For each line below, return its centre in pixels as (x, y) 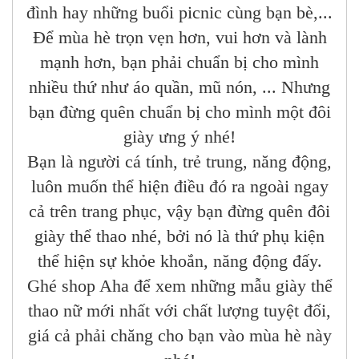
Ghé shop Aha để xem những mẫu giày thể (179, 286)
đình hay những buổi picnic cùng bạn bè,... (179, 13)
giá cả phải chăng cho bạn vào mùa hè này (179, 336)
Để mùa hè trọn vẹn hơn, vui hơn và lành (179, 38)
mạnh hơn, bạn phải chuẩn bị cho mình (179, 63)
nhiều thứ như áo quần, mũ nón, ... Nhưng (179, 87)
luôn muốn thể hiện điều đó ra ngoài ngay (179, 187)
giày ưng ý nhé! (179, 137)
